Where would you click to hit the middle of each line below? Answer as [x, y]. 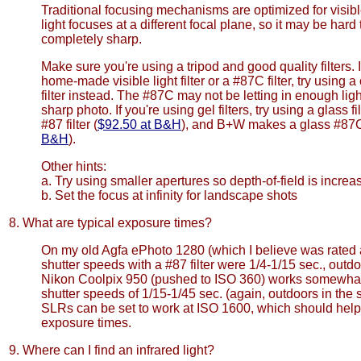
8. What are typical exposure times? [110, 223]
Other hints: [74, 166]
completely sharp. [91, 39]
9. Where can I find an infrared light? [112, 350]
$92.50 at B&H [139, 124]
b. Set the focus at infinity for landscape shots [169, 195]
